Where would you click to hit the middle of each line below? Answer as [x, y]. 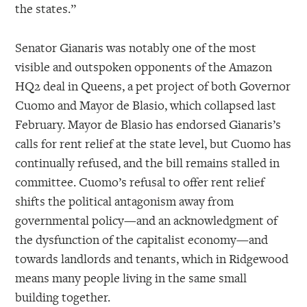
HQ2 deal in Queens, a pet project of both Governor [153, 85]
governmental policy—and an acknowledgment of [147, 220]
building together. [63, 296]
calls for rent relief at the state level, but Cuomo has [153, 143]
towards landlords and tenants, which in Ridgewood [152, 258]
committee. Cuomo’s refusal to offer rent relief [140, 181]
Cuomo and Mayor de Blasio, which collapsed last [146, 105]
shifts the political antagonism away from [125, 200]
